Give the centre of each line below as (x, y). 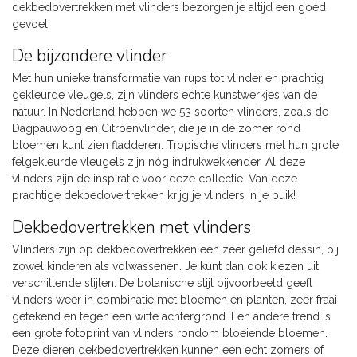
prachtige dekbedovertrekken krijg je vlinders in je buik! (154, 196)
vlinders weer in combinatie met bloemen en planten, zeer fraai (175, 300)
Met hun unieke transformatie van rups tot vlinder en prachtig (168, 78)
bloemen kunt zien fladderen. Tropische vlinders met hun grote (175, 145)
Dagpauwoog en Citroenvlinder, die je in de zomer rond (156, 129)
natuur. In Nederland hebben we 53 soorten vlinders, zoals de (170, 112)
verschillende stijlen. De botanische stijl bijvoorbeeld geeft (162, 283)
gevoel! (31, 24)
